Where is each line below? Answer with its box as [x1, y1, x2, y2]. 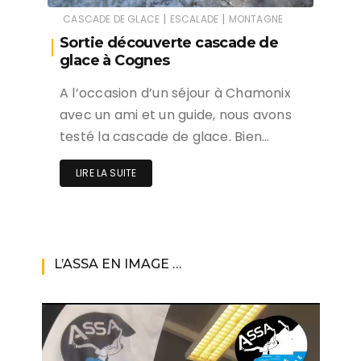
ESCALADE [169, 12, 219, 27]
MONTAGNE [228, 12, 284, 27]
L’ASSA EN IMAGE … [53, 256, 181, 272]
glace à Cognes [60, 52, 170, 70]
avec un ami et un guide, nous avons [60, 106, 292, 125]
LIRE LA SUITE [76, 166, 137, 180]
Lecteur [40, 302, 89, 322]
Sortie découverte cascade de [60, 34, 279, 52]
